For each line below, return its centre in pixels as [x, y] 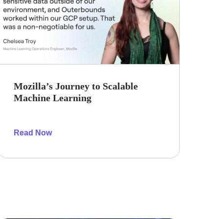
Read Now [33, 133]
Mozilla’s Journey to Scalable [76, 86]
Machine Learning [52, 98]
